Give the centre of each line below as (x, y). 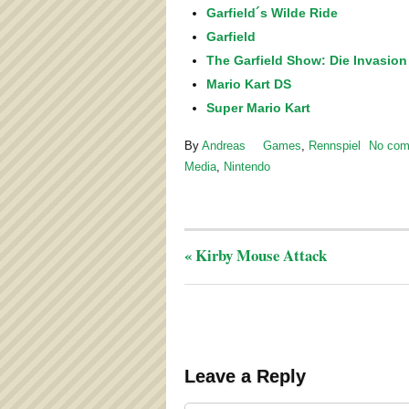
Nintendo (247, 166)
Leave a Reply (245, 377)
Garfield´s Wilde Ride (272, 13)
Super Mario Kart (258, 108)
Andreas (224, 145)
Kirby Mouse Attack (259, 255)
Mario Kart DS (249, 84)
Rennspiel (335, 145)
